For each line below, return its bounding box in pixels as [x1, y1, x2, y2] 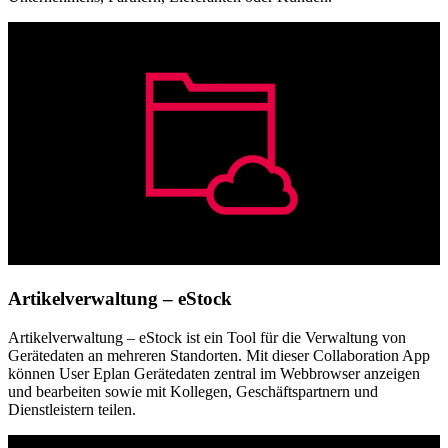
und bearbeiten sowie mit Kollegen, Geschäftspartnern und [8, 382, 378, 400]
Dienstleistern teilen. [8, 400, 136, 418]
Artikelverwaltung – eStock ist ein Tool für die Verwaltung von [8, 328, 406, 346]
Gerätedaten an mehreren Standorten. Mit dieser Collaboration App [8, 346, 430, 364]
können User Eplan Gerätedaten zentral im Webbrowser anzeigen [8, 364, 420, 382]
